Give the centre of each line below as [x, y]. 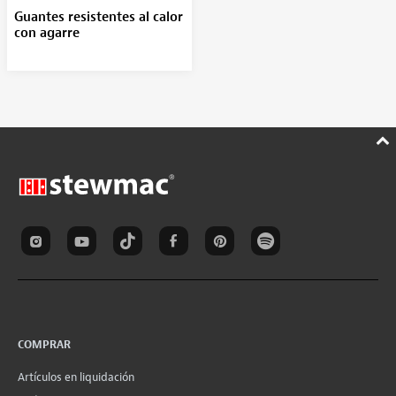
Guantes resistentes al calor [98, 17]
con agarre [46, 33]
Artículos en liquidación [76, 377]
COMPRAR [44, 345]
